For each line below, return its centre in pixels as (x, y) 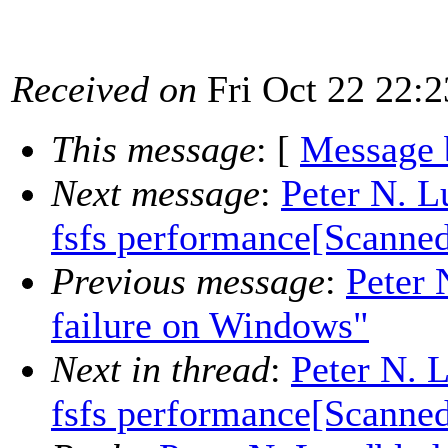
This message (153, 149)
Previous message (188, 281)
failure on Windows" (210, 325)
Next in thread (160, 369)
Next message (155, 193)
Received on (104, 89)
